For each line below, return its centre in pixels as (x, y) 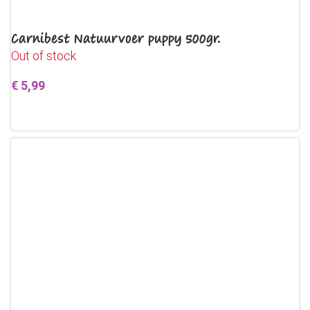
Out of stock (44, 56)
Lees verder (51, 116)
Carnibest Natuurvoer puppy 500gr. (116, 38)
